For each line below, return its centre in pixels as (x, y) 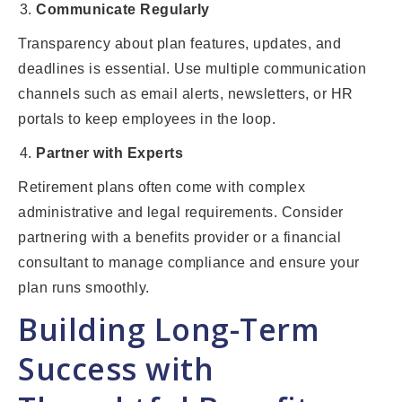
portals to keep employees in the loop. (147, 119)
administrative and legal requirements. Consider (181, 213)
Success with (116, 369)
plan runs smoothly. (84, 288)
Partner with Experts (109, 153)
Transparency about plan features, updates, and (179, 44)
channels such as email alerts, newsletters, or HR (186, 94)
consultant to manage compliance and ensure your (189, 263)
